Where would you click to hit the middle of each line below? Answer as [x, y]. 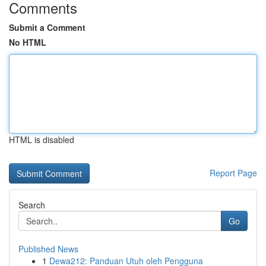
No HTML [28, 42]
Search [32, 205]
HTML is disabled [42, 140]
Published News [48, 249]
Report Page [233, 173]
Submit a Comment [47, 27]
